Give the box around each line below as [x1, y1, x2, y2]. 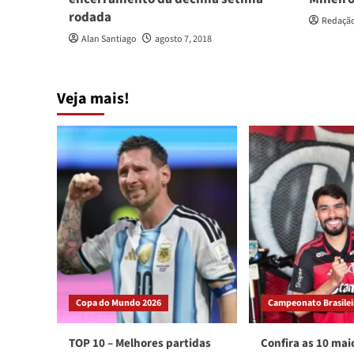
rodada [69, 8, 111, 28]
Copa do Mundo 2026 [76, 296, 161, 311]
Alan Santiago [81, 32, 137, 47]
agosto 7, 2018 [155, 32, 212, 47]
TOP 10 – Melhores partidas [69, 335, 211, 352]
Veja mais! [57, 88, 130, 111]
